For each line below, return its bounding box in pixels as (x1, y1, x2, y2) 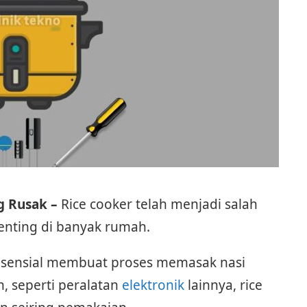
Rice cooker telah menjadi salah (60, 195, 258, 213)
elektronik (121, 276, 184, 294)
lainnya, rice (184, 276, 262, 294)
